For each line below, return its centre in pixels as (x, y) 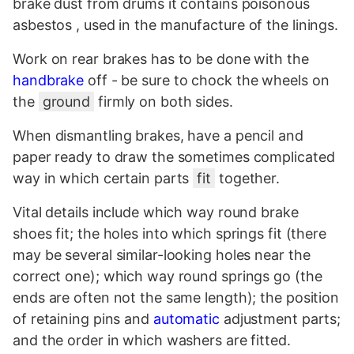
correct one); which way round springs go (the (168, 276)
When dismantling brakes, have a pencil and (158, 135)
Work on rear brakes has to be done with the (161, 58)
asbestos (43, 24)
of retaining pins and (83, 318)
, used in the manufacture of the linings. (205, 24)
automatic (186, 318)
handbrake (49, 80)
